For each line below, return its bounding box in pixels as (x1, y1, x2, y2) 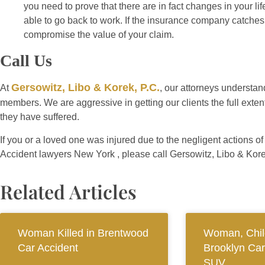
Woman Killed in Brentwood (18, 227, 148, 240)
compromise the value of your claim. (24, 30, 174, 40)
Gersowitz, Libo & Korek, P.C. (11, 82, 160, 94)
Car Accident (18, 242, 78, 254)
